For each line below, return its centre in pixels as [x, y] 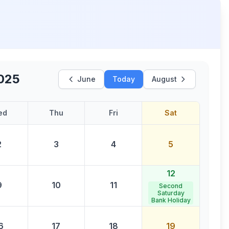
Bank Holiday [171, 200]
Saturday [171, 193]
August [164, 79]
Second [171, 186]
